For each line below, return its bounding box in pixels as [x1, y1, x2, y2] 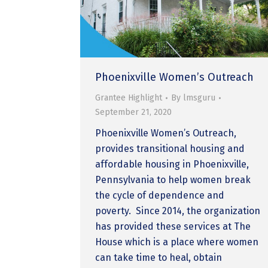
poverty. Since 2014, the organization [95, 205, 261, 217]
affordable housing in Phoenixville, [95, 158, 249, 170]
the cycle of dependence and [95, 189, 225, 201]
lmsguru [183, 92, 216, 103]
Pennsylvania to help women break [95, 173, 251, 185]
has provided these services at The [95, 220, 251, 232]
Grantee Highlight [95, 92, 163, 103]
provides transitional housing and [95, 142, 245, 154]
